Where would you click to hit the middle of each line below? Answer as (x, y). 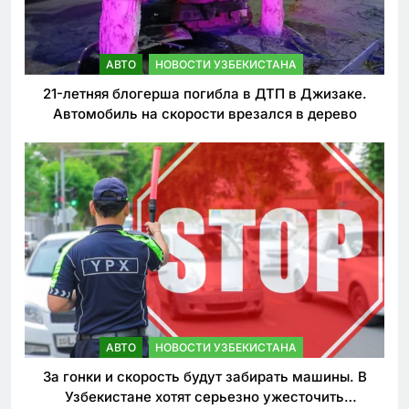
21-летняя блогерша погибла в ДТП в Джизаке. (204, 94)
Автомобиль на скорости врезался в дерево (204, 114)
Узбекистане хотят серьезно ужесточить (204, 397)
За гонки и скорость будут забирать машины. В (204, 377)
